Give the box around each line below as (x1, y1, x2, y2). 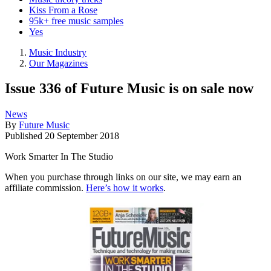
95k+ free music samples (29, 15, 123, 26)
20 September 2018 (45, 131, 119, 142)
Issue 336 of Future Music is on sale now (5, 80, 253, 97)
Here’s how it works (86, 183, 163, 194)
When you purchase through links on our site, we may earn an (5, 172, 241, 183)
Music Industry (29, 47, 87, 57)
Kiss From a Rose (29, 4, 97, 15)
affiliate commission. (5, 183, 86, 194)
